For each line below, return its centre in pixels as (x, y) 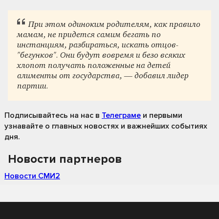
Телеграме (121, 116)
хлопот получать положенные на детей (94, 66)
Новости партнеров (65, 159)
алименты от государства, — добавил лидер (103, 76)
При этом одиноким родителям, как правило (114, 25)
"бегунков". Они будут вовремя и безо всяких (101, 55)
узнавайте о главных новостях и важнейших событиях (106, 126)
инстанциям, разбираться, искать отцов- (98, 45)
